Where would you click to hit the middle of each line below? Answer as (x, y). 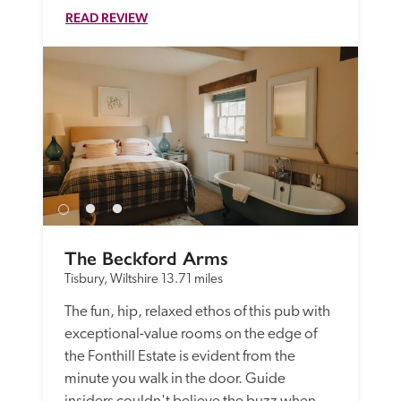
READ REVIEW (107, 17)
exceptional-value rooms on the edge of (191, 334)
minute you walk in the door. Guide (175, 379)
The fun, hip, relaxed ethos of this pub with (197, 311)
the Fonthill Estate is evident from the (180, 356)
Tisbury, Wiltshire (111, 279)
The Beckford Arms (146, 258)
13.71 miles (192, 279)
